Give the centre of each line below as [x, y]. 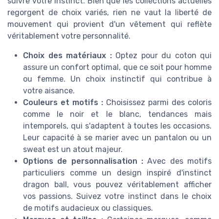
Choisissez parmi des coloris [157, 103]
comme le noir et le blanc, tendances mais [117, 114]
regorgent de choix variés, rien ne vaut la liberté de [109, 13]
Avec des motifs [177, 161]
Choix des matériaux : [67, 56]
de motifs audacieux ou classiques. [88, 208]
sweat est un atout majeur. [73, 150]
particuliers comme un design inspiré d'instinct [117, 173]
